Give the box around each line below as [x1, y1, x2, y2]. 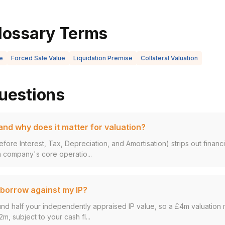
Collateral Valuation [141, 54, 198, 62]
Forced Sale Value [11, 54, 65, 62]
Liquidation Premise [73, 54, 133, 62]
